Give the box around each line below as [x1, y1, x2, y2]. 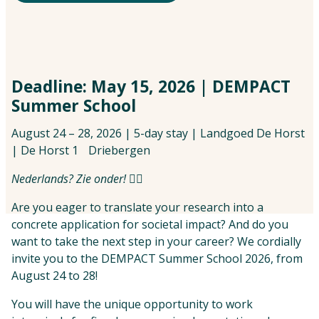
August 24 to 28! [11, 268, 98, 284]
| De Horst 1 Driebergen [11, 142, 150, 159]
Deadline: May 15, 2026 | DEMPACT [11, 75, 291, 98]
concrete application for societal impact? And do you [11, 216, 288, 233]
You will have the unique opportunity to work [11, 296, 253, 313]
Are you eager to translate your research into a [11, 199, 263, 216]
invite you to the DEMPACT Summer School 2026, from [11, 251, 303, 267]
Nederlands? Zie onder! [11, 171, 126, 187]
